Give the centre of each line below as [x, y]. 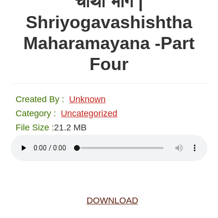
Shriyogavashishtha [109, 22]
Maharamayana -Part [109, 43]
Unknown [88, 100]
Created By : [40, 100]
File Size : [35, 128]
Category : [36, 114]
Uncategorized [89, 114]
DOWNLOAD [112, 201]
